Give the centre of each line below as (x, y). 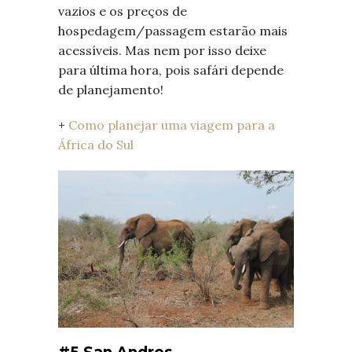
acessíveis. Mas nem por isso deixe (162, 51)
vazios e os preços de (123, 11)
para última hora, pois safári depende (171, 70)
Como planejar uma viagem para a (172, 125)
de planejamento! (111, 90)
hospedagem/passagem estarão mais (173, 31)
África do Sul (96, 145)
